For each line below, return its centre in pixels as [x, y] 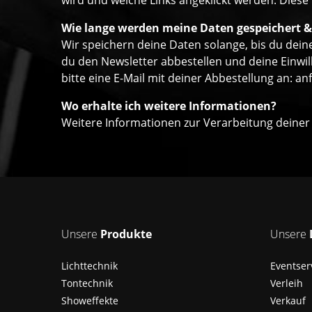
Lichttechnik [89, 265]
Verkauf [288, 300]
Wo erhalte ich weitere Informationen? [169, 106]
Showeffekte [90, 300]
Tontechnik [87, 283]
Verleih [287, 283]
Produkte [126, 234]
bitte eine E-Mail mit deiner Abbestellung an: [178, 78]
